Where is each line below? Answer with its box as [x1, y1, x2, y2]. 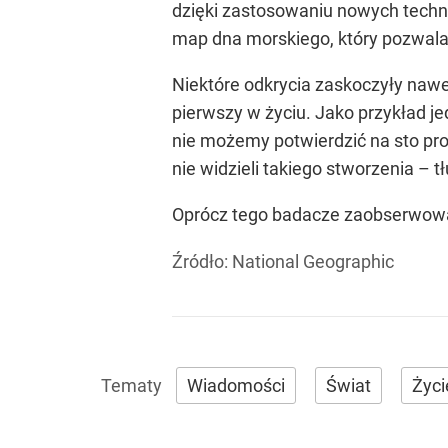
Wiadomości [187, 375, 285, 396]
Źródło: [172, 251, 232, 272]
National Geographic [232, 251, 394, 272]
